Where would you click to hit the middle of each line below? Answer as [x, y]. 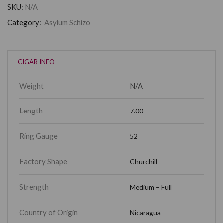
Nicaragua [146, 213]
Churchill [144, 162]
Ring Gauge [38, 136]
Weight [31, 86]
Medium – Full [151, 187]
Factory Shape [43, 162]
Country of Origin [48, 212]
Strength [34, 187]
